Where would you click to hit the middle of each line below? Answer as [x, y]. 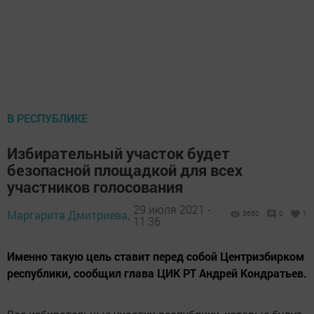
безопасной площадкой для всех [125, 170]
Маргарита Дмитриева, [68, 215]
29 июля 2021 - [172, 209]
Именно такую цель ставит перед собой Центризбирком [156, 256]
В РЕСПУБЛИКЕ [47, 118]
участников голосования [95, 187]
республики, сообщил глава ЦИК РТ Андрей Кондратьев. [157, 273]
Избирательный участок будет [118, 153]
